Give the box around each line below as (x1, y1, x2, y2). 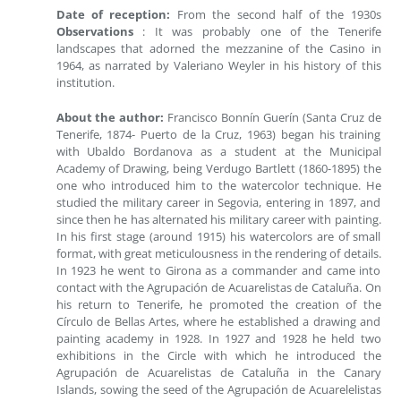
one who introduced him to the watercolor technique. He (55, 176, 381, 193)
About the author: (55, 108, 168, 125)
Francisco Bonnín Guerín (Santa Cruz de (167, 108, 381, 125)
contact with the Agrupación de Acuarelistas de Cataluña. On (55, 278, 381, 295)
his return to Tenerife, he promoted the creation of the (55, 295, 381, 312)
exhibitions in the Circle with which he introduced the (55, 346, 381, 363)
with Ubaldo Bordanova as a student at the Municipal (55, 142, 381, 159)
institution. (55, 74, 115, 91)
